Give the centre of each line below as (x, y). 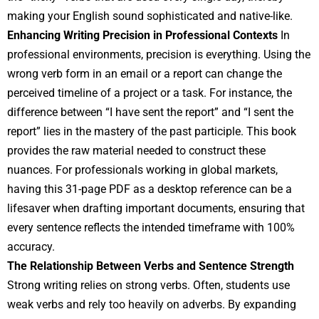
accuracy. (31, 246)
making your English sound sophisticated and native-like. (150, 16)
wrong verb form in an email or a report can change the (145, 73)
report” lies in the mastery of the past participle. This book (152, 131)
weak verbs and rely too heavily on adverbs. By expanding (152, 304)
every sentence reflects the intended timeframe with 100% (151, 227)
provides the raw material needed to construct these (136, 150)
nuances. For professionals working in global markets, (142, 169)
